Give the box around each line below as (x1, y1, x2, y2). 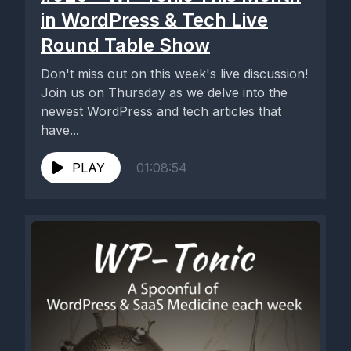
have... (41, 122, 79, 138)
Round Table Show (41, 34, 210, 56)
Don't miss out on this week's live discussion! (41, 66, 308, 81)
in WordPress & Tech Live (41, 9, 268, 31)
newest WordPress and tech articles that (41, 103, 281, 119)
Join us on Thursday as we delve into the (41, 85, 288, 100)
